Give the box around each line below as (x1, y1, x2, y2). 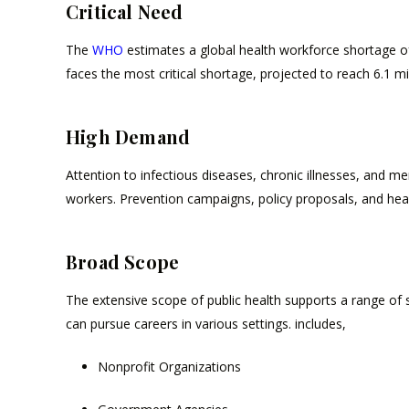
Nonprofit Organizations (98, 358, 241, 376)
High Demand (66, 124, 191, 150)
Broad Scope (66, 249, 180, 275)
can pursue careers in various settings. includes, (66, 315, 346, 333)
